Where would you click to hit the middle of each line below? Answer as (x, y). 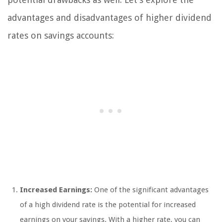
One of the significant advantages (150, 190)
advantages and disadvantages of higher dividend (110, 17)
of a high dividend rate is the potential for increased (108, 204)
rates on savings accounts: (61, 35)
